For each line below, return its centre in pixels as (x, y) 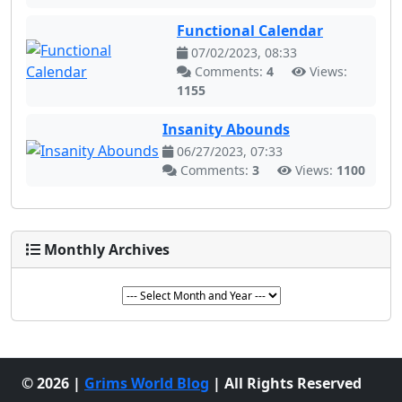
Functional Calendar (249, 31)
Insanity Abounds (226, 129)
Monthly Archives (107, 249)
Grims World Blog (147, 383)
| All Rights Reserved (285, 383)
